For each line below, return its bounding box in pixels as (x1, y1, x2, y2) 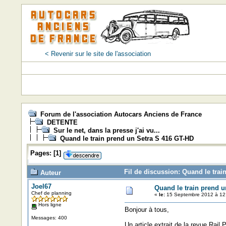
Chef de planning (31, 190, 72, 196)
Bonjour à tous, (124, 206, 169, 213)
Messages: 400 (31, 214, 67, 220)
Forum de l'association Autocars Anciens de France (40, 110, 202, 118)
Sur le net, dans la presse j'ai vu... (53, 127, 160, 134)
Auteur (38, 169, 61, 177)
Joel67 (31, 183, 51, 190)
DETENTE (46, 119, 78, 126)
